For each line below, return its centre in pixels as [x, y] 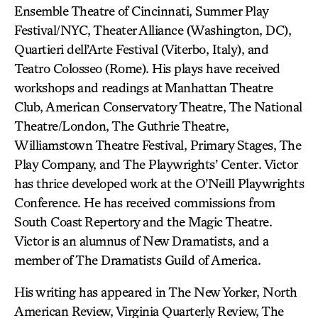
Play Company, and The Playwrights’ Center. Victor [156, 164]
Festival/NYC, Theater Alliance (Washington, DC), [153, 30]
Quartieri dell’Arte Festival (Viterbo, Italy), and [141, 49]
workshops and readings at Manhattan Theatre [144, 87]
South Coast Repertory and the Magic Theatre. [143, 221]
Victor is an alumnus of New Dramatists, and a [142, 241]
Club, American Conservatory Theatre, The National [158, 106]
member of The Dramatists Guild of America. [137, 260]
